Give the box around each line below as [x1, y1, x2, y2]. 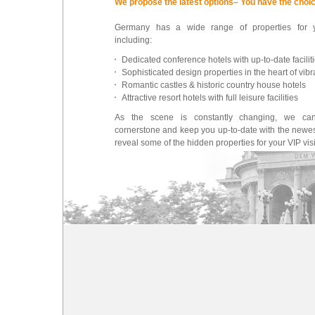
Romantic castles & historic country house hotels [122, 80, 306, 90]
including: [115, 35, 152, 45]
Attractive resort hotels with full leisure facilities [122, 93, 298, 103]
